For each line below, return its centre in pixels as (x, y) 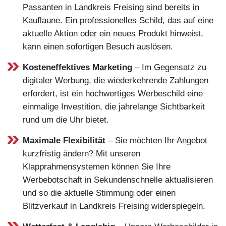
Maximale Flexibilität (64, 140)
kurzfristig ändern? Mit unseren (81, 153)
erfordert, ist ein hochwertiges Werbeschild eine (113, 93)
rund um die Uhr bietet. (66, 120)
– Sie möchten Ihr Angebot (156, 140)
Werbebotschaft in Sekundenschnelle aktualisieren (118, 180)
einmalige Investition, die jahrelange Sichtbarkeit (114, 106)
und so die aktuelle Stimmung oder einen (99, 193)
